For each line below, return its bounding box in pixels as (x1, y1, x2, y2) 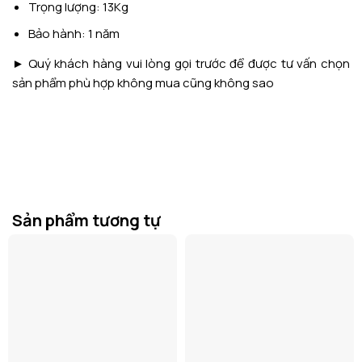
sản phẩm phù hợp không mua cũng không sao (12, 74, 274, 92)
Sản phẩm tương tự (12, 208, 161, 231)
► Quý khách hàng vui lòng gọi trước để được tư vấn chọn (12, 55, 350, 73)
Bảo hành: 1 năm (27, 25, 120, 43)
